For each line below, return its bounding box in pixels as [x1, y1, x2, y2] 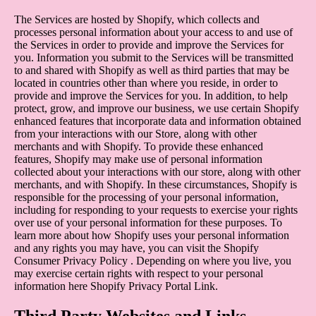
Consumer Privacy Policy [14, 254, 128, 267]
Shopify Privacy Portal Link [90, 279, 215, 292]
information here [14, 279, 90, 292]
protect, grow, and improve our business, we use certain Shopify [14, 102, 299, 114]
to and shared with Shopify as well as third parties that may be [14, 63, 289, 76]
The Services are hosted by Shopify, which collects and [14, 13, 260, 25]
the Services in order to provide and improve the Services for [14, 38, 284, 51]
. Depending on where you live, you [128, 254, 291, 267]
